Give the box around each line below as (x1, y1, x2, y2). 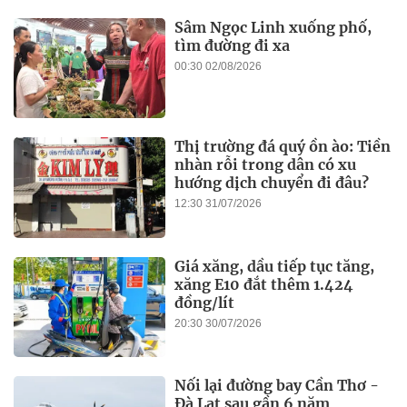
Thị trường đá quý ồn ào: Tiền (174, 137, 392, 156)
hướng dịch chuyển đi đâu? (174, 174, 370, 193)
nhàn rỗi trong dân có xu (174, 155, 357, 174)
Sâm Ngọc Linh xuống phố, (174, 18, 372, 37)
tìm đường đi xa (174, 36, 291, 55)
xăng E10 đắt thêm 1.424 (174, 274, 354, 293)
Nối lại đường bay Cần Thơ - (174, 376, 380, 395)
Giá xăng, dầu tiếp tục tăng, (174, 256, 375, 275)
